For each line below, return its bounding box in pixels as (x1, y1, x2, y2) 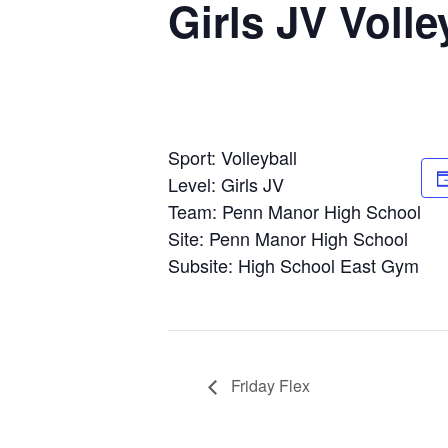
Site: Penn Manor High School (168, 225, 408, 251)
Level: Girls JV (168, 171, 284, 197)
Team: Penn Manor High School (168, 198, 421, 224)
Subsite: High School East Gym (168, 252, 419, 278)
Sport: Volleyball (168, 144, 297, 170)
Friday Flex (227, 373, 310, 397)
